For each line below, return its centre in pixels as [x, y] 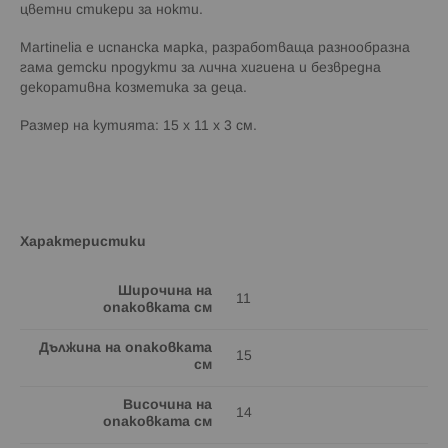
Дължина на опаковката [125, 348]
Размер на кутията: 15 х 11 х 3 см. [138, 126]
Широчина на [165, 291]
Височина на [167, 405]
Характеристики [83, 242]
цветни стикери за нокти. [111, 10]
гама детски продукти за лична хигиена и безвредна [200, 68]
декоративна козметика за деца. [135, 88]
